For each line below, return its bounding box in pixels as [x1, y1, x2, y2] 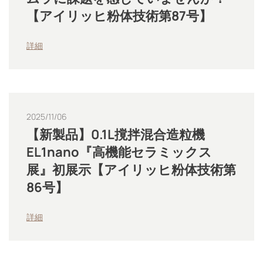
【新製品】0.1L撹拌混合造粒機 [26, 126, 205, 143]
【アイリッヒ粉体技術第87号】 [26, 7, 212, 25]
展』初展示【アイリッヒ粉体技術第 [26, 161, 236, 178]
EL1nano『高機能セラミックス [26, 143, 212, 161]
